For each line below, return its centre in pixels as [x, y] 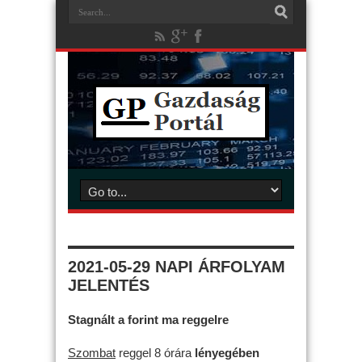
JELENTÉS [109, 285]
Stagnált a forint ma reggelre [148, 319]
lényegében [227, 352]
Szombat [92, 352]
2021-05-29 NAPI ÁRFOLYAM [177, 267]
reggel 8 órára [155, 352]
